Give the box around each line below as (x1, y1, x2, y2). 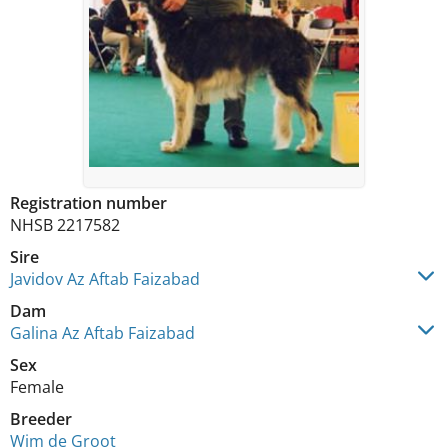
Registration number (10, 191, 167, 214)
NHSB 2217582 (10, 213, 120, 236)
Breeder (10, 407, 72, 430)
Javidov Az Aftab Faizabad (10, 267, 200, 290)
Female (10, 375, 64, 398)
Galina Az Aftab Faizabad (10, 321, 195, 344)
